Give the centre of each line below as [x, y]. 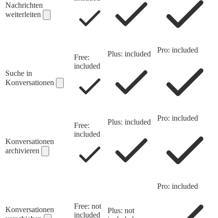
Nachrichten [24, 5]
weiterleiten [24, 15]
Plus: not [121, 211]
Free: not [88, 206]
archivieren [23, 151]
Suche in [19, 73]
